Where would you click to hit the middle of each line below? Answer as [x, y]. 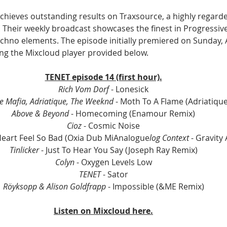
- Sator [114, 175]
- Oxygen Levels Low [114, 162]
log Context [170, 138]
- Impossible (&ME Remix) [155, 187]
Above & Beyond [41, 114]
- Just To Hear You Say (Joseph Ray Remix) [119, 150]
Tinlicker [25, 150]
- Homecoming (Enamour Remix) [133, 114]
